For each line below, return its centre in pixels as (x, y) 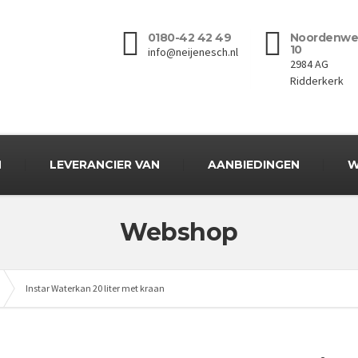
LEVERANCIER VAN (105, 165)
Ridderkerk (316, 81)
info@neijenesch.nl (193, 52)
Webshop (179, 232)
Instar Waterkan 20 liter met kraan (95, 288)
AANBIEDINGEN (254, 165)
